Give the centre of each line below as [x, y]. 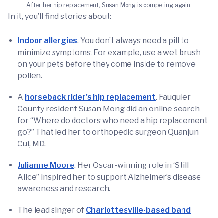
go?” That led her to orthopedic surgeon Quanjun [108, 132]
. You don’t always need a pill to [133, 41]
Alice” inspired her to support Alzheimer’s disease [109, 177]
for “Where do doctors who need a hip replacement [113, 120]
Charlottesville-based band [138, 210]
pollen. [30, 76]
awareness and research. [64, 189]
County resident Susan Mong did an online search [109, 109]
